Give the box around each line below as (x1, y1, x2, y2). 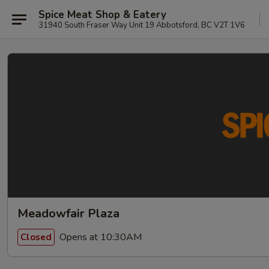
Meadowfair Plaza (17, 205, 119, 222)
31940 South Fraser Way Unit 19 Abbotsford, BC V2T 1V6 (38, 19, 245, 31)
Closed (20, 231, 52, 243)
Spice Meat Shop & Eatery (38, 7, 166, 22)
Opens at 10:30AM (57, 230, 142, 244)
